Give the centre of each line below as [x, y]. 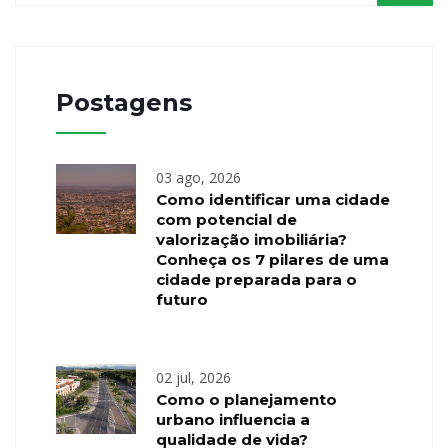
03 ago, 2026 [198, 177]
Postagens [124, 102]
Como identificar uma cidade [273, 199]
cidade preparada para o [256, 279]
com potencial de [226, 219]
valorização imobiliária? [251, 239]
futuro [182, 299]
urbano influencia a [233, 419]
